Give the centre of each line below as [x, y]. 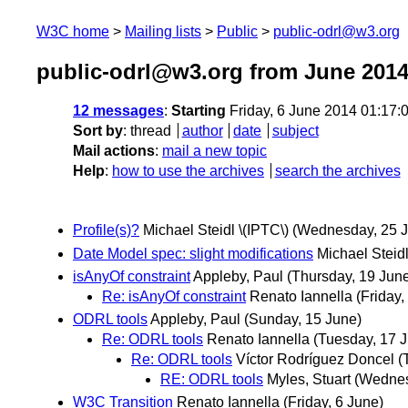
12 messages [118, 111]
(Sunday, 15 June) [303, 319]
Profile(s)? [106, 230]
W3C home [73, 31]
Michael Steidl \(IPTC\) [216, 230]
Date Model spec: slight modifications [193, 253]
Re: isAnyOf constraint [174, 296]
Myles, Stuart [309, 379]
